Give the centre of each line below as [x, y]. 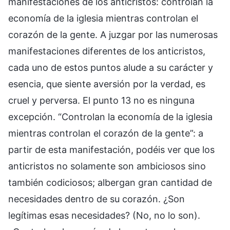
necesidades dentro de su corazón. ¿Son [97, 199]
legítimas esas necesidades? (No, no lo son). [104, 216]
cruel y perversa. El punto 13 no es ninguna [101, 101]
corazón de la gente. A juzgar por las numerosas [113, 35]
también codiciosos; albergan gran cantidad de [110, 183]
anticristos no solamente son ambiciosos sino [107, 166]
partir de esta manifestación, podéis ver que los [111, 150]
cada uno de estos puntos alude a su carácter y [111, 68]
